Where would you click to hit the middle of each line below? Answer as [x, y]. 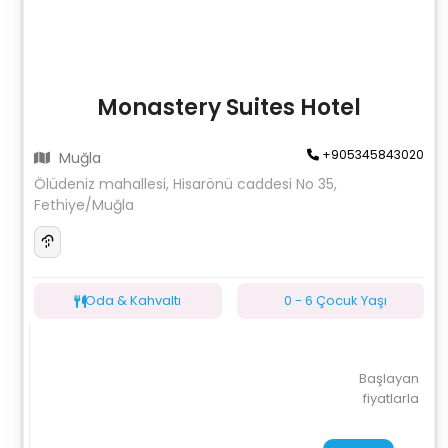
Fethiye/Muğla [84, 205]
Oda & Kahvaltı [133, 300]
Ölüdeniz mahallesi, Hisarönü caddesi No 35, [186, 184]
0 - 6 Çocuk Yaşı [335, 300]
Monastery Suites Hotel [228, 107]
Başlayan [388, 378]
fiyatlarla [390, 398]
